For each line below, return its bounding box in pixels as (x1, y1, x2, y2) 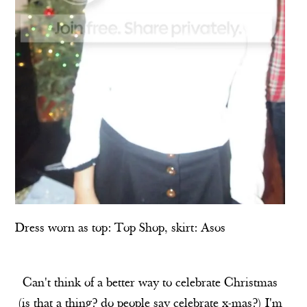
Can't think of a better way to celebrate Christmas (23, 276, 278, 292)
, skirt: (164, 221, 201, 237)
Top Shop (111, 221, 165, 237)
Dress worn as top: (15, 221, 112, 237)
